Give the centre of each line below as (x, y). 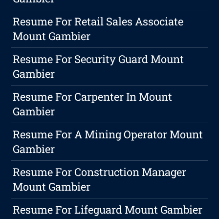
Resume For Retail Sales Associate (98, 22)
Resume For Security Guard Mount (99, 59)
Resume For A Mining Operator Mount (108, 134)
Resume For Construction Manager (100, 172)
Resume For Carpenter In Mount (93, 97)
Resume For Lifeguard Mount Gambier (108, 210)
